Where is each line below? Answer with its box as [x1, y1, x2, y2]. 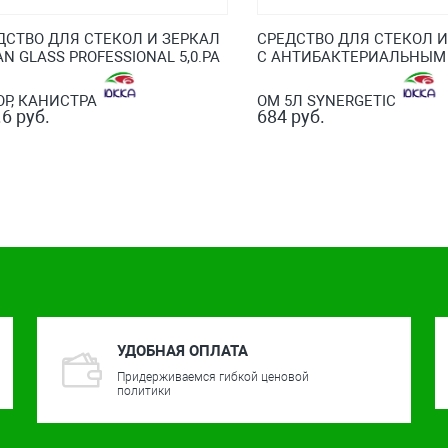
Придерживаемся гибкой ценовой [116, 369, 309, 384]
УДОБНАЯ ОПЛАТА [116, 341, 248, 360]
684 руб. [257, 105, 326, 127]
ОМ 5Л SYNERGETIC [257, 91, 401, 110]
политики [116, 383, 171, 398]
